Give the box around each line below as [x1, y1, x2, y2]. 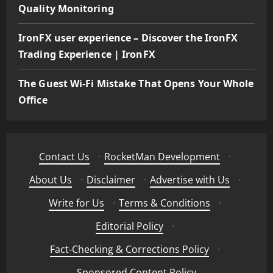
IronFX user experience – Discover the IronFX [18, 30, 238, 44]
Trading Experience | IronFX [18, 47, 155, 61]
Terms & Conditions [118, 196, 210, 210]
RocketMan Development [104, 149, 220, 163]
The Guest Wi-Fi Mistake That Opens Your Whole [18, 76, 254, 90]
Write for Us [48, 196, 104, 210]
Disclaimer [86, 172, 135, 186]
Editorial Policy [95, 219, 163, 233]
